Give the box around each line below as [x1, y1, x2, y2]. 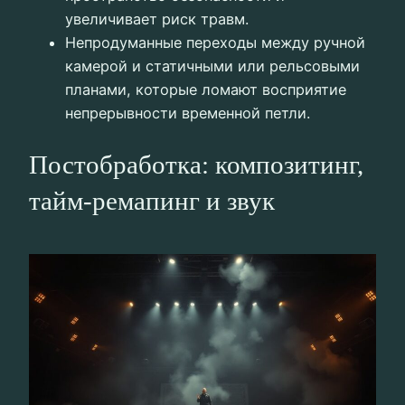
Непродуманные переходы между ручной [65, 33, 365, 52]
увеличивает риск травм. [65, 9, 249, 28]
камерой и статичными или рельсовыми [65, 56, 360, 75]
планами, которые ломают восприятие [65, 80, 346, 99]
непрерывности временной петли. [65, 103, 310, 122]
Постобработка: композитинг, [29, 150, 363, 179]
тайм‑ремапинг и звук [29, 186, 275, 215]
